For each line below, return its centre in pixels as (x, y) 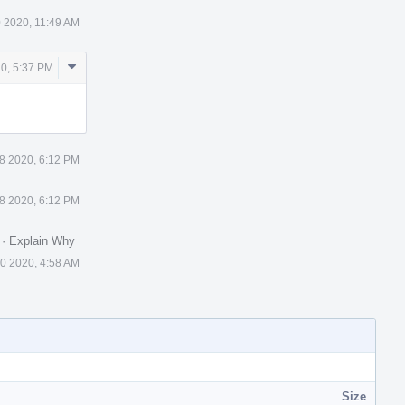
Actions (91, 86)
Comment (99, 66)
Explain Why (42, 240)
